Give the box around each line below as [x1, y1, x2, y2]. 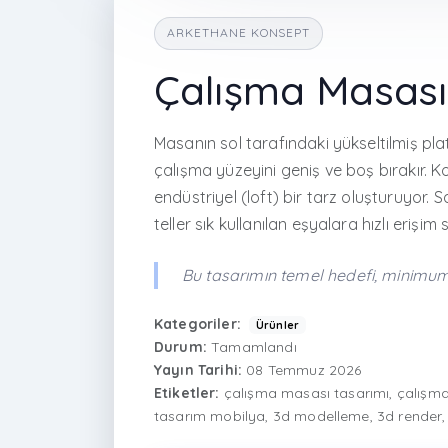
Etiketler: [154, 384, 220, 402]
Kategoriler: [154, 315, 241, 333]
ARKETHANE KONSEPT [167, 25, 311, 41]
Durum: [154, 338, 207, 356]
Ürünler [255, 318, 300, 332]
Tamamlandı [206, 338, 297, 356]
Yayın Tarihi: [154, 361, 243, 379]
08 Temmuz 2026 [242, 361, 362, 379]
